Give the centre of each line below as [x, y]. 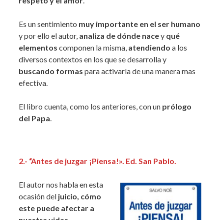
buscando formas [51, 71]
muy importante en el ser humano [139, 24]
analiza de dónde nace [118, 36]
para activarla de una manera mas [139, 71]
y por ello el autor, [48, 36]
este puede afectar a [56, 208]
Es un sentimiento [49, 24]
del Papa [34, 118]
